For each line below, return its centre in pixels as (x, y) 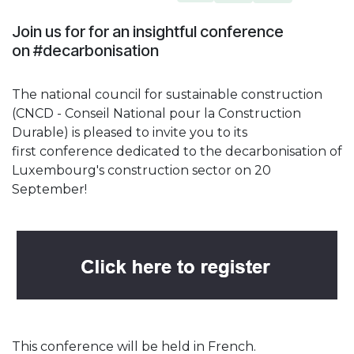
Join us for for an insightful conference (148, 31)
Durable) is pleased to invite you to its (130, 132)
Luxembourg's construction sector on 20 (141, 170)
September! (51, 189)
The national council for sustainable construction (167, 94)
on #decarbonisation (85, 50)
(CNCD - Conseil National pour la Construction (156, 113)
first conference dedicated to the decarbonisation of (177, 151)
